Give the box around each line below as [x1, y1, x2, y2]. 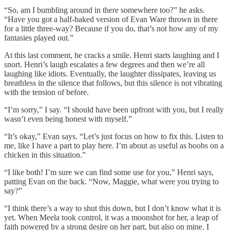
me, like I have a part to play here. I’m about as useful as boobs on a [4, 141, 224, 150]
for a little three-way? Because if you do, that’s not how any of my [4, 24, 218, 33]
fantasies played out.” [4, 33, 75, 43]
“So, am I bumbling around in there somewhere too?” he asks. [4, 6, 205, 15]
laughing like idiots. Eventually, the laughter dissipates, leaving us [4, 69, 216, 79]
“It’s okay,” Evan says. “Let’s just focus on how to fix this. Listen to [4, 132, 223, 141]
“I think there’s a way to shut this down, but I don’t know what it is [4, 204, 221, 213]
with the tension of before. [4, 88, 89, 97]
